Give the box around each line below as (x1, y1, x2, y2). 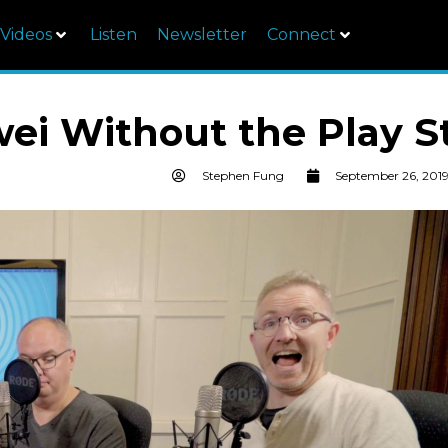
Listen (90, 25, 137, 44)
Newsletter (157, 25, 247, 44)
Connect (267, 25, 336, 44)
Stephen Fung (202, 168, 284, 183)
